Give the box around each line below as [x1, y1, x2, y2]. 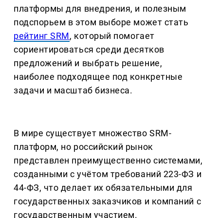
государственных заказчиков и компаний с [14, 196, 201, 207]
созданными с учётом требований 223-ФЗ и [14, 169, 202, 180]
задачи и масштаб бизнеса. [14, 85, 133, 96]
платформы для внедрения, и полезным [14, 3, 186, 14]
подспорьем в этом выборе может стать [14, 17, 189, 28]
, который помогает [69, 31, 155, 41]
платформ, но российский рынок [14, 142, 153, 152]
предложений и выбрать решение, [14, 58, 163, 69]
